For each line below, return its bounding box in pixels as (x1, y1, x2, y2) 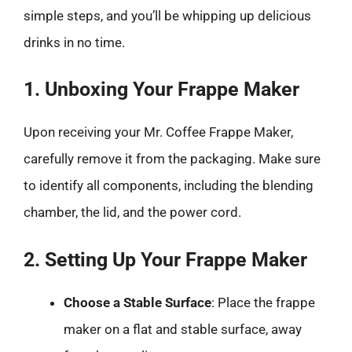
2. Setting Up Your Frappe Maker (24, 247, 307, 271)
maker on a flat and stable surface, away (64, 321, 302, 337)
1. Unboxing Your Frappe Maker (24, 78, 299, 101)
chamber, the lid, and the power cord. (24, 204, 241, 220)
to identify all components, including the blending (24, 178, 313, 193)
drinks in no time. (24, 34, 125, 50)
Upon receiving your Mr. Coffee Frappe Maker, (24, 124, 293, 140)
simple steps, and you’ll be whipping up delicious (24, 7, 311, 24)
